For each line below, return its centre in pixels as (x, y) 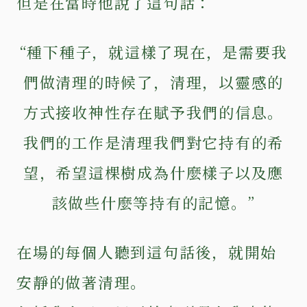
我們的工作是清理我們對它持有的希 (153, 142)
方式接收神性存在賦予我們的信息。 (153, 112)
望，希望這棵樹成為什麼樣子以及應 (153, 172)
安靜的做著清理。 (82, 282)
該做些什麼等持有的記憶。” (153, 202)
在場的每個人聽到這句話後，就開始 (147, 251)
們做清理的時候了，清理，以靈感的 (153, 82)
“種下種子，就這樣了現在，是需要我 (153, 51)
